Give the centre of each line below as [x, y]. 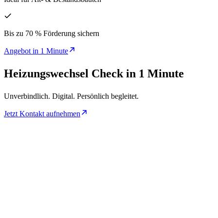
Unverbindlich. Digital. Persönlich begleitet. [71, 96]
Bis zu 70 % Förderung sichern [52, 33]
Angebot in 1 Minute [36, 51]
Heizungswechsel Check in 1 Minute [94, 73]
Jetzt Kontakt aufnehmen [42, 114]
